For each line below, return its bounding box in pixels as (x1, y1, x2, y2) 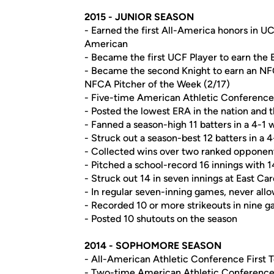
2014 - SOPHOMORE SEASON (84, 240, 221, 251)
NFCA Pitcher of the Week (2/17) (84, 78, 230, 90)
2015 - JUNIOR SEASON (84, 11, 194, 23)
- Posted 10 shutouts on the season (84, 213, 237, 224)
